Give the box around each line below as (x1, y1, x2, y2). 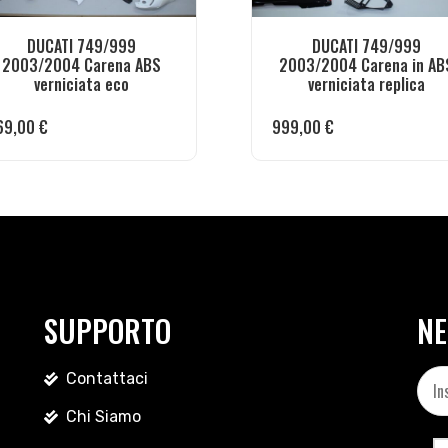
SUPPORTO (43, 308, 171, 354)
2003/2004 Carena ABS (2, 53, 161, 78)
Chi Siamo (66, 407, 142, 427)
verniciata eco (34, 72, 129, 97)
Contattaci (66, 369, 149, 389)
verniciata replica (308, 72, 425, 97)
